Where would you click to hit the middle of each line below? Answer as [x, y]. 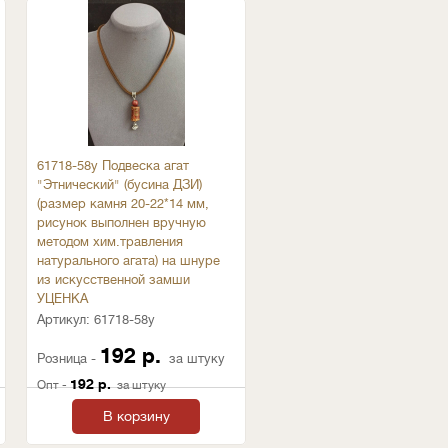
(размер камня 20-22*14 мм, [123, 203]
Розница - [68, 358]
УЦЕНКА [62, 298]
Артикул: [65, 319]
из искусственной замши [113, 279]
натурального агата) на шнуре [128, 260]
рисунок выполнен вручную [121, 222]
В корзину [136, 416]
